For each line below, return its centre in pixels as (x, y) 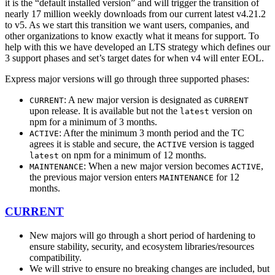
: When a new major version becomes (157, 166)
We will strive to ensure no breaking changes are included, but (149, 268)
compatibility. (56, 257)
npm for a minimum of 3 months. (93, 122)
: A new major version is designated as (139, 99)
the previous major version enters (95, 177)
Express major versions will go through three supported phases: (127, 79)
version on (231, 110)
